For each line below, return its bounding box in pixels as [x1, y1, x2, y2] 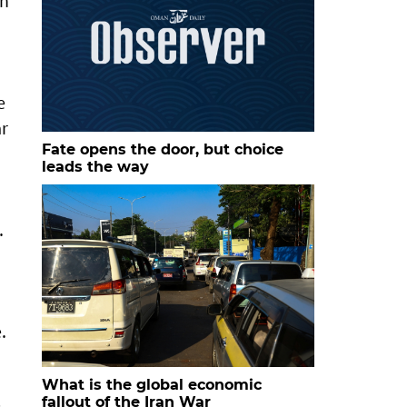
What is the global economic [42, 375, 262, 393]
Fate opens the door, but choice [42, 140, 283, 158]
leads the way [42, 157, 149, 175]
